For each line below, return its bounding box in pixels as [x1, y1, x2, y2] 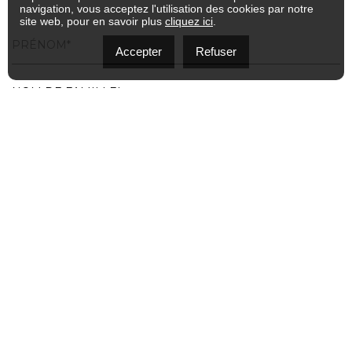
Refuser [196, 45, 236, 58]
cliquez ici [165, 15, 213, 27]
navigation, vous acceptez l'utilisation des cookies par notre [20, 2, 313, 15]
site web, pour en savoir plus [20, 15, 165, 27]
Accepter [115, 45, 162, 58]
